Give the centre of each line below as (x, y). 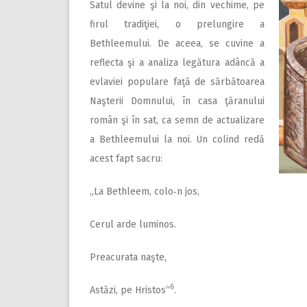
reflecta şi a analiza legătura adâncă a (177, 62)
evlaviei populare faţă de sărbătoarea (177, 82)
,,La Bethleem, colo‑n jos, (145, 191)
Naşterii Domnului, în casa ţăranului (177, 101)
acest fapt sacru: (126, 158)
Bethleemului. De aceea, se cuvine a (177, 43)
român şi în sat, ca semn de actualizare (177, 120)
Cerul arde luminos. (133, 224)
